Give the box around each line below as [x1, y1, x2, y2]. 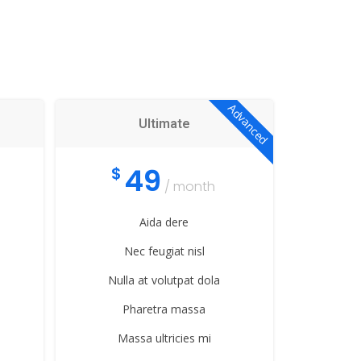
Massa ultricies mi [117, 330, 211, 346]
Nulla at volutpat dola [108, 272, 220, 288]
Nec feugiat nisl [123, 243, 205, 259]
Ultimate [138, 115, 190, 131]
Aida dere [139, 214, 189, 230]
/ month [160, 176, 215, 196]
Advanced [224, 100, 272, 147]
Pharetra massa [122, 301, 205, 317]
